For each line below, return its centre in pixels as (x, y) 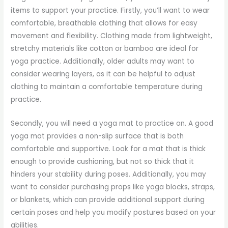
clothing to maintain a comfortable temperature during (107, 87)
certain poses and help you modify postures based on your (113, 212)
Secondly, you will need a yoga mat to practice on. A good (112, 123)
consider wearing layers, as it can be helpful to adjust (103, 74)
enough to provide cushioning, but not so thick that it (103, 161)
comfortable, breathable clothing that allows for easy (104, 23)
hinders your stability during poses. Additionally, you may (109, 174)
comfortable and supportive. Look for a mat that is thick (108, 149)
